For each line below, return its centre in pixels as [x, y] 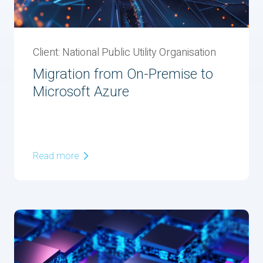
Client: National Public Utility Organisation [124, 53]
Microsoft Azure [81, 92]
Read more [57, 156]
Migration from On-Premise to [123, 74]
